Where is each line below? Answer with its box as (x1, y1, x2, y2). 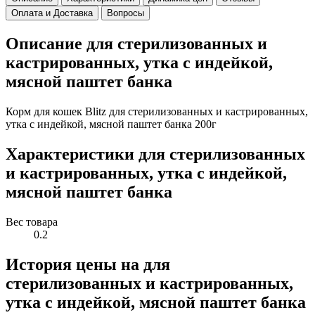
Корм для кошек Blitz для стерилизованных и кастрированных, (6, 105, 308, 118)
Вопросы (107, 8, 144, 19)
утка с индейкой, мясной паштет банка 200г (6, 118, 217, 131)
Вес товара (6, 215, 58, 228)
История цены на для (6, 255, 170, 274)
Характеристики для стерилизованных (6, 145, 305, 164)
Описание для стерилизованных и (6, 34, 267, 53)
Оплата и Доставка (11, 8, 93, 19)
